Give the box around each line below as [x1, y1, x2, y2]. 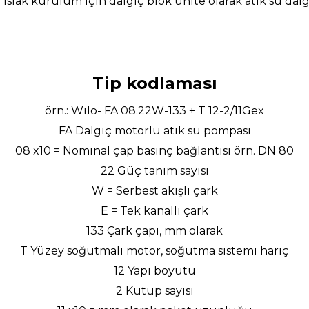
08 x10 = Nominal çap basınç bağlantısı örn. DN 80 [15, 143, 294, 157]
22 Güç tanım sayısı [100, 163, 209, 177]
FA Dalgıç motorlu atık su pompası [58, 123, 251, 137]
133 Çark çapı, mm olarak [86, 223, 223, 237]
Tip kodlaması [92, 72, 217, 93]
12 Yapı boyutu [113, 263, 196, 277]
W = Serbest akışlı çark [91, 183, 218, 197]
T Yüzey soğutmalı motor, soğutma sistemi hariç [20, 243, 289, 257]
